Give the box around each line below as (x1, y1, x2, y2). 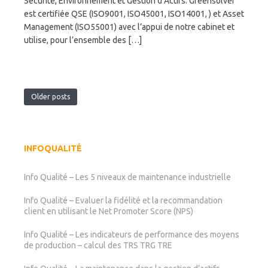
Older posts (31, 93, 70, 100)
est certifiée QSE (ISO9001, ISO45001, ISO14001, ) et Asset (24, 9, 244, 19)
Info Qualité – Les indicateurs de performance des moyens (24, 230, 239, 239)
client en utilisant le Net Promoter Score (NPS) (24, 206, 193, 216)
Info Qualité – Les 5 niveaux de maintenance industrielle (24, 172, 231, 182)
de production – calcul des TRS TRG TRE (24, 240, 172, 250)
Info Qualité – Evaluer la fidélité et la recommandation (24, 196, 223, 205)
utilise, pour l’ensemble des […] (24, 35, 142, 45)
